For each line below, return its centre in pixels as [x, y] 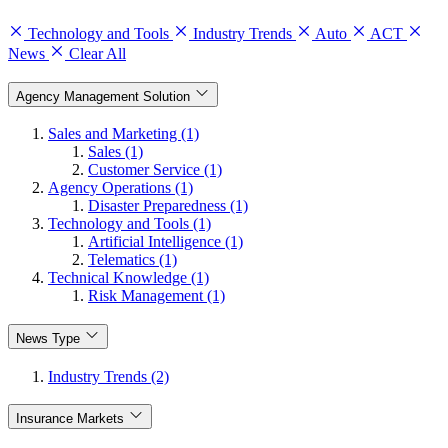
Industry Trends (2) [108, 376]
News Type [48, 338]
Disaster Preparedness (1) [168, 206]
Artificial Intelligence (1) [165, 242]
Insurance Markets [70, 419]
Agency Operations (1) [120, 188]
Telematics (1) [132, 260]
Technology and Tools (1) [129, 224]
